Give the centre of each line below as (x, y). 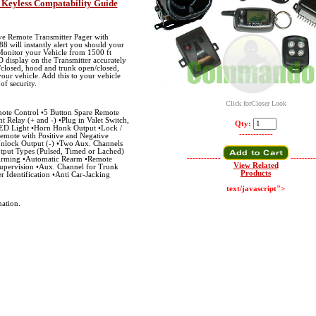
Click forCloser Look (256, 103)
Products (256, 173)
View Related (256, 165)
